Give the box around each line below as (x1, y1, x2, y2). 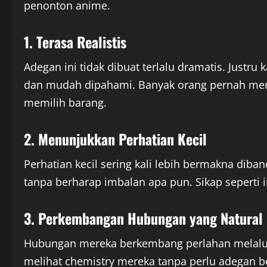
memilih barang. (24, 95, 107, 110)
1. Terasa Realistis (24, 31, 126, 52)
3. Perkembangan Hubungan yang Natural (24, 207, 263, 229)
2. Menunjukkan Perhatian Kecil (24, 128, 207, 150)
